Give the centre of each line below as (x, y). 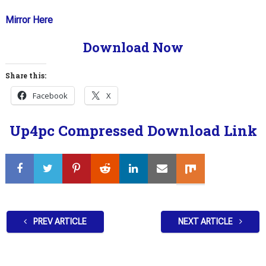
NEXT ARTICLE (207, 222)
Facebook (50, 96)
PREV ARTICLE (59, 222)
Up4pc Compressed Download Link (133, 131)
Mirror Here (29, 20)
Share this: (26, 76)
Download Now (133, 47)
